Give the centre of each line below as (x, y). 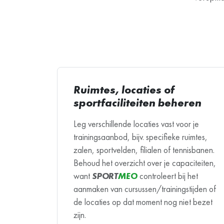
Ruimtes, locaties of (124, 89)
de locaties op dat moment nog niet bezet (143, 202)
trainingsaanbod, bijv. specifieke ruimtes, (140, 137)
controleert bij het (167, 176)
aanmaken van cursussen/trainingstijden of (145, 189)
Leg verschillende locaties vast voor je (136, 124)
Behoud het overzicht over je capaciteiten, (145, 163)
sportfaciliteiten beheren (137, 102)
